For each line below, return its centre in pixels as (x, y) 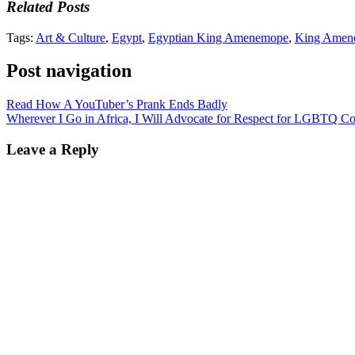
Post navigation (69, 71)
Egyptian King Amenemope (218, 37)
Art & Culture (71, 37)
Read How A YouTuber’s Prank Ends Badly (117, 105)
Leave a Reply (53, 150)
